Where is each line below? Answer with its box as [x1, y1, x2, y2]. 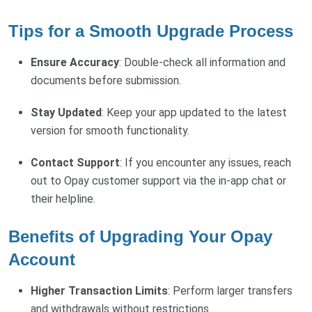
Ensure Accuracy [31, 56, 119, 70]
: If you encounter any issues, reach [120, 156, 291, 170]
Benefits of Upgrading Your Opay [8, 227, 272, 247]
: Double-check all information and [119, 56, 286, 70]
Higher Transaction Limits [31, 284, 168, 298]
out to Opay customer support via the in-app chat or [31, 174, 286, 188]
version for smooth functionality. [31, 124, 189, 138]
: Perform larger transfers [168, 284, 292, 298]
